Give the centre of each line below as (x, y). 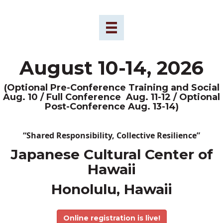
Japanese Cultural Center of (111, 154)
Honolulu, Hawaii (111, 189)
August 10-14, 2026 (111, 68)
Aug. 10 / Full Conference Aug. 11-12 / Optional (111, 97)
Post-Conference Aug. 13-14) (111, 106)
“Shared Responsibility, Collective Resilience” (111, 135)
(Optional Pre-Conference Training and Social (111, 87)
